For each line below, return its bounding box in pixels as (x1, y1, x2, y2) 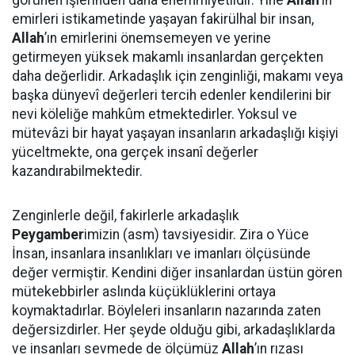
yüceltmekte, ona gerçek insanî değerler (12, 144, 258, 160)
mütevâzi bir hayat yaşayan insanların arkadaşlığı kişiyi (12, 125, 338, 141)
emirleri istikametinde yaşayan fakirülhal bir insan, (12, 11, 314, 27)
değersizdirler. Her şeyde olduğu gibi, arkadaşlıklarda (12, 322, 335, 338)
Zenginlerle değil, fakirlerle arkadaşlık (12, 208, 239, 223)
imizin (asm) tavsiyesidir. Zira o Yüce (84, 227, 309, 242)
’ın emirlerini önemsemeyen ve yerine (44, 30, 271, 46)
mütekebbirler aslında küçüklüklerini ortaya (12, 284, 276, 300)
